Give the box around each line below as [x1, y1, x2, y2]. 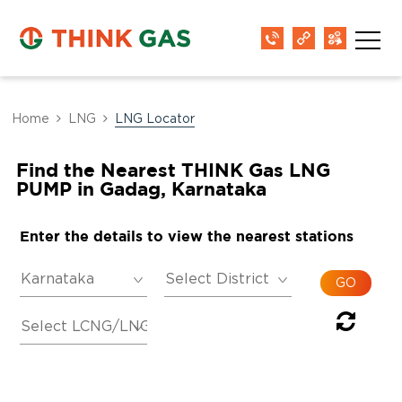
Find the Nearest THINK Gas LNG [15, 159, 330, 180]
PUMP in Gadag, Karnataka [15, 178, 267, 199]
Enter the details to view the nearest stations [19, 228, 354, 244]
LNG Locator [115, 113, 196, 126]
